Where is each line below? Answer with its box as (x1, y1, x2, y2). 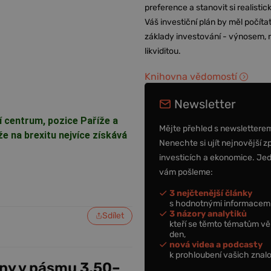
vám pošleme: (159, 166, 214, 177)
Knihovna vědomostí (145, 71, 238, 82)
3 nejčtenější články (169, 188, 253, 198)
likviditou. (145, 46, 181, 56)
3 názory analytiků (169, 208, 247, 219)
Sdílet (102, 210, 125, 221)
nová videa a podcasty (169, 239, 263, 250)
